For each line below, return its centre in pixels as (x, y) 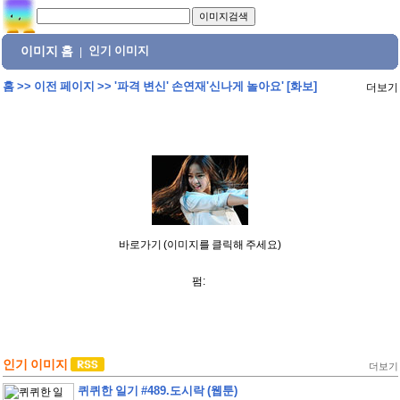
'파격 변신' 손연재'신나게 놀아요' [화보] (215, 86)
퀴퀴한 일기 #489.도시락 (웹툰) (157, 391)
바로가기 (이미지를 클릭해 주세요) (200, 245)
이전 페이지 (64, 86)
